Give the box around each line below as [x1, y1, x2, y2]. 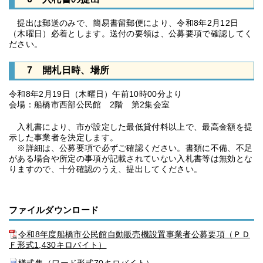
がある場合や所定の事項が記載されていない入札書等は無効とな [9, 154, 253, 163]
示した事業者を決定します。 [9, 133, 119, 142]
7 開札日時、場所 [18, 65, 110, 75]
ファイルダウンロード [9, 205, 99, 215]
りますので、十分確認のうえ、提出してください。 [9, 164, 203, 174]
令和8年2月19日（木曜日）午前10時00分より [9, 89, 183, 99]
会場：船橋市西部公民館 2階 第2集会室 [9, 100, 170, 109]
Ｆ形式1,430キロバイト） [9, 240, 107, 249]
